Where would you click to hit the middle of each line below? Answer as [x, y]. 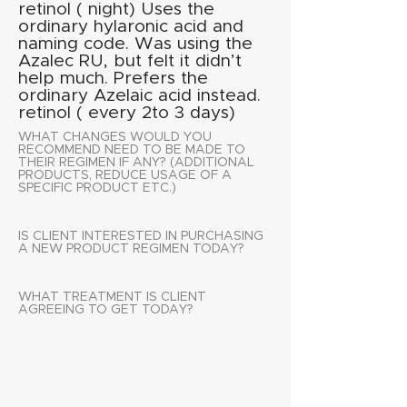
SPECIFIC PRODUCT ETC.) [97, 188]
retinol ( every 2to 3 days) [127, 113]
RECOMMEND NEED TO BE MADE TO [132, 150]
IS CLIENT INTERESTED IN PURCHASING [141, 236]
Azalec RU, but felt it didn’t [130, 61]
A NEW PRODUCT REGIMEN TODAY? [131, 249]
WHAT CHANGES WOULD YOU [115, 137]
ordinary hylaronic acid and [131, 27]
